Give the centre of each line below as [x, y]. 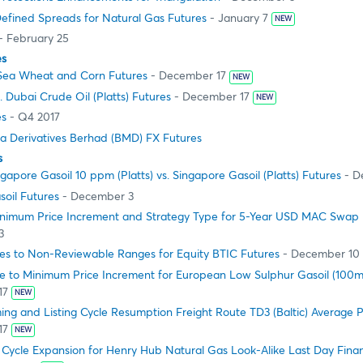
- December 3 [96, 196]
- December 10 [320, 255]
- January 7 [237, 18]
